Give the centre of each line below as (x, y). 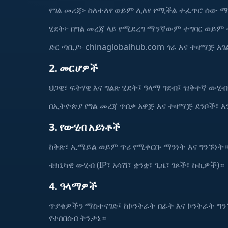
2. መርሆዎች (73, 68)
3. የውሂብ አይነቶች (84, 127)
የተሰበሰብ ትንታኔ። (77, 218)
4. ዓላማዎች (73, 186)
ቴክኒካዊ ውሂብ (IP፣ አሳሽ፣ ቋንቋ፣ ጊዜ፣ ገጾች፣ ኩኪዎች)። (136, 165)
